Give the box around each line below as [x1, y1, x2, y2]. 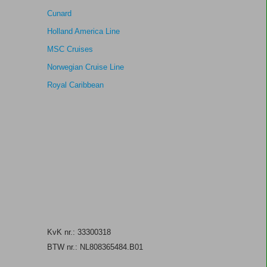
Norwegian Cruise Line [46, 63, 124, 72]
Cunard [46, 9, 72, 18]
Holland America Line [46, 27, 120, 36]
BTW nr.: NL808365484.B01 [46, 243, 143, 252]
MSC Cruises [46, 45, 93, 54]
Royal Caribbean [46, 80, 104, 89]
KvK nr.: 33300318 [46, 228, 111, 237]
